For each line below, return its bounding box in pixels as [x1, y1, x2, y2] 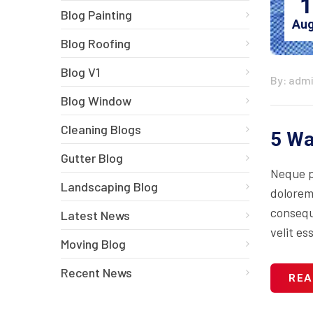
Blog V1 [61, 64, 100, 80]
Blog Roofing [61, 36, 131, 51]
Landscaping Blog [61, 179, 158, 194]
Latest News [61, 208, 130, 223]
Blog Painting [61, 7, 132, 22]
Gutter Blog [61, 150, 123, 166]
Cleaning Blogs [61, 122, 141, 137]
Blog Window [61, 93, 131, 108]
